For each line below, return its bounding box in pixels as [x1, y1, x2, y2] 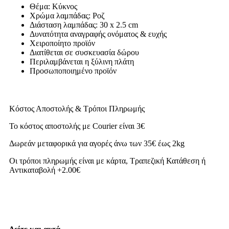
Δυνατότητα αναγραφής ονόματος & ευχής [30, 30, 167, 39]
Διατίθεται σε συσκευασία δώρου [30, 48, 139, 57]
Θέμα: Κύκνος [30, 2, 77, 11]
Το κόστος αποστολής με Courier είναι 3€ [9, 122, 145, 131]
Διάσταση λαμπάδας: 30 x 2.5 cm [30, 20, 138, 30]
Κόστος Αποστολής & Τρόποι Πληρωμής [9, 104, 145, 113]
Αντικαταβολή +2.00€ [9, 166, 80, 175]
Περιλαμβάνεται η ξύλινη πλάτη [30, 57, 134, 66]
